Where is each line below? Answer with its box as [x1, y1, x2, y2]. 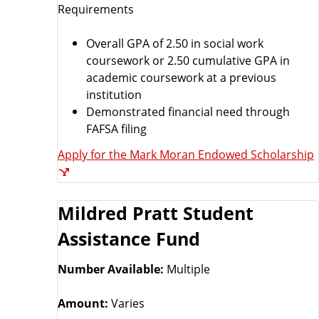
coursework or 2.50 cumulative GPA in [86, 52, 290, 69]
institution [86, 86, 142, 103]
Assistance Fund [58, 227, 200, 251]
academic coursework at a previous [86, 69, 276, 86]
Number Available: [58, 261, 167, 278]
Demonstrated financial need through [86, 103, 290, 120]
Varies [111, 295, 145, 312]
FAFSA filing [86, 120, 147, 137]
